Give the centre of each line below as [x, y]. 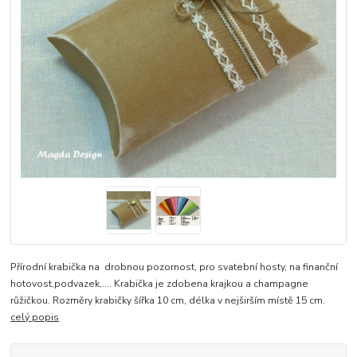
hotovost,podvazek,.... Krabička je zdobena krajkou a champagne [160, 283]
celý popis [35, 317]
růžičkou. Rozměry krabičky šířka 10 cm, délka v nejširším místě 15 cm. [171, 300]
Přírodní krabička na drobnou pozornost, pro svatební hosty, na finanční [175, 267]
